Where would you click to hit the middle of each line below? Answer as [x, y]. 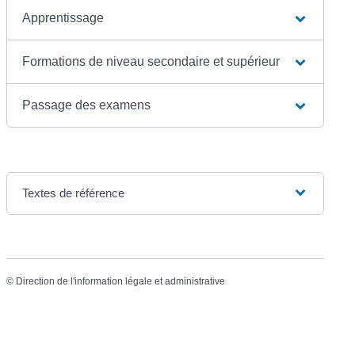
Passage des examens [87, 105]
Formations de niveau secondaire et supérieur [151, 61]
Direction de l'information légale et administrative [121, 281]
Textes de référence [74, 193]
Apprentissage [63, 17]
